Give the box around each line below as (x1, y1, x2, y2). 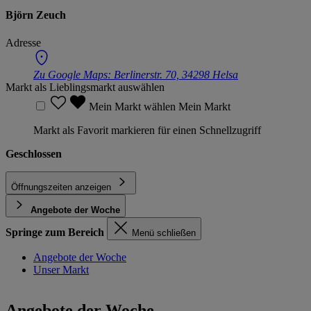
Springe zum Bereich (6, 226, 104, 238)
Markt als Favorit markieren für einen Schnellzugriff (33, 124, 261, 136)
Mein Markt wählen (89, 100, 178, 112)
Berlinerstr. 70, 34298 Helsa (114, 68, 238, 81)
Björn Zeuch (6, 9, 66, 22)
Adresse (6, 36, 41, 49)
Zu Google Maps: (33, 68, 114, 81)
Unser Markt (33, 263, 89, 276)
